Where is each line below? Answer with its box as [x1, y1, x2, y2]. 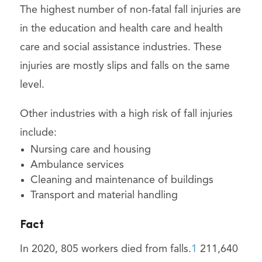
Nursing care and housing [30, 144, 151, 155]
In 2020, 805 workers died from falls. [19, 243, 191, 254]
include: [19, 127, 57, 138]
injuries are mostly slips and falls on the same [19, 60, 230, 71]
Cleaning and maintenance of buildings [30, 174, 213, 185]
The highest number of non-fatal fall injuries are [19, 4, 241, 15]
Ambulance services [30, 159, 124, 170]
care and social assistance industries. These [19, 42, 222, 53]
